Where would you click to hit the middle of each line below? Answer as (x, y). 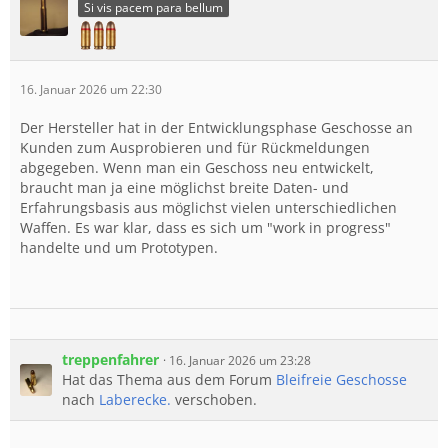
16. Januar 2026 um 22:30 (91, 90)
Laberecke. (135, 400)
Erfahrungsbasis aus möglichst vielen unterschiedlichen (208, 208)
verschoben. (214, 400)
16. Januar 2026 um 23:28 (240, 361)
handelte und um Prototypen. (119, 248)
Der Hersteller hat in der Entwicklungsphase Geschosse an (216, 128)
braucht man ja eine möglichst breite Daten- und (184, 188)
